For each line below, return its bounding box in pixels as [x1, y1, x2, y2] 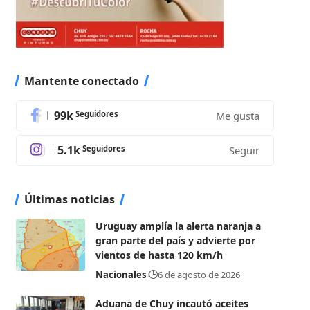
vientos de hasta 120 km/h [95, 248, 223, 262]
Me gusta [215, 109, 259, 123]
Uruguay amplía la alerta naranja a [95, 219, 261, 232]
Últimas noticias [24, 191, 115, 207]
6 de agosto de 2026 [157, 268, 240, 281]
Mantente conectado [24, 73, 139, 89]
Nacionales [95, 268, 146, 281]
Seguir [228, 143, 259, 158]
